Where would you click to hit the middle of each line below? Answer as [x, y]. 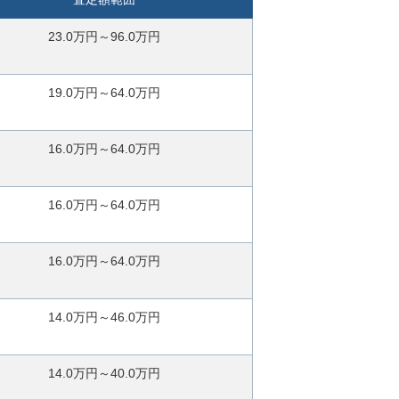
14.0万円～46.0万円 [104, 317]
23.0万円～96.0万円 [104, 36]
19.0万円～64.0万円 [104, 92]
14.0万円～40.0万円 [104, 373]
